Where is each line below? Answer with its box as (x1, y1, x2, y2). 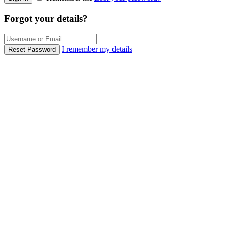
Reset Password (8, 45, 56, 53)
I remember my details (62, 44, 132, 53)
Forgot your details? (4, 13, 88, 24)
